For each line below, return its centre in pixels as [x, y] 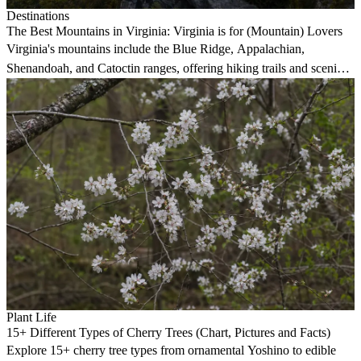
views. [23, 88]
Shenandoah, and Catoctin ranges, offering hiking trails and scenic [174, 68]
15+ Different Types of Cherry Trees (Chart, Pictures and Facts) [168, 333]
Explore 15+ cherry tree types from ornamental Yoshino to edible [171, 351]
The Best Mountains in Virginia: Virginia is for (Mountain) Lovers [174, 31]
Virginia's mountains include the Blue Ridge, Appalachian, [156, 49]
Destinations [38, 16]
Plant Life [31, 317]
